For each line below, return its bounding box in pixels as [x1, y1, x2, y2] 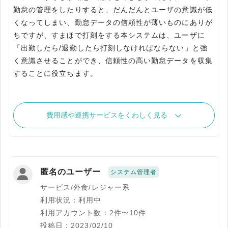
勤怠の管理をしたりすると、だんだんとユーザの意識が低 [13, 6, 213, 14]
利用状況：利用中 [40, 196, 102, 205]
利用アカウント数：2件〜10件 [40, 209, 146, 217]
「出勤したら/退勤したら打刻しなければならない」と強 [13, 44, 208, 52]
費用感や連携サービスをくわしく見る [46, 111, 167, 120]
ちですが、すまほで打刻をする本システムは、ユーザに [13, 31, 205, 40]
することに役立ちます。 [13, 69, 98, 78]
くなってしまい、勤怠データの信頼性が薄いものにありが [13, 18, 213, 27]
